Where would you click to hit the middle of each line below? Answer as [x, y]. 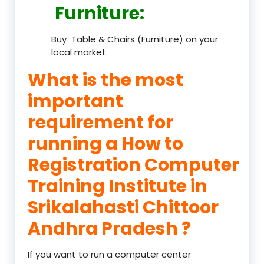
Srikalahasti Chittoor [123, 207]
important [75, 101]
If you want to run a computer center [109, 254]
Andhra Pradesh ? [109, 228]
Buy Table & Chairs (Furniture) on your [135, 39]
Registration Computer [133, 165]
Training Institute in [118, 186]
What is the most [105, 80]
